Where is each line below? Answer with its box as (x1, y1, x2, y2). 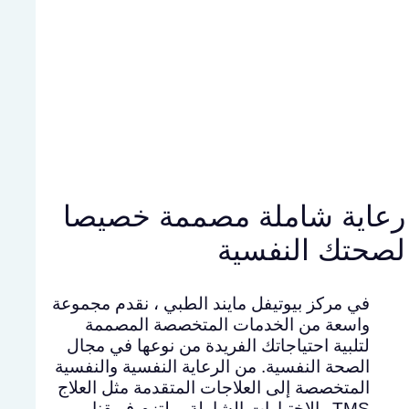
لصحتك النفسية (217, 233, 406, 267)
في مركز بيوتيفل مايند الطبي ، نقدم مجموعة (52, 294, 371, 314)
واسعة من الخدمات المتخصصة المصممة (85, 315, 371, 335)
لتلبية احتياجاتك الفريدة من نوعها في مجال (67, 336, 371, 356)
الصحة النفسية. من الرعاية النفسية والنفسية (55, 357, 371, 377)
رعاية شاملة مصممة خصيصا (63, 199, 406, 233)
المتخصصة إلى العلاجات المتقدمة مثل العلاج (58, 378, 371, 398)
